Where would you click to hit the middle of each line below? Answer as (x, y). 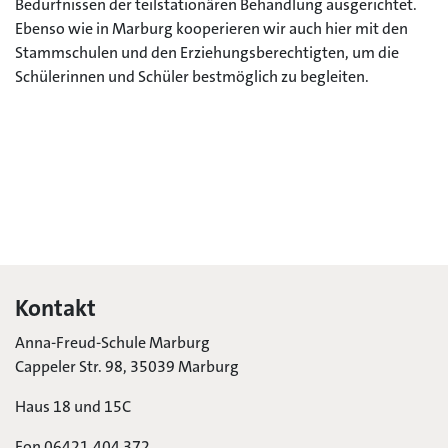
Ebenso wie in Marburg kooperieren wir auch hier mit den (211, 28)
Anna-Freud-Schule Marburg (112, 342)
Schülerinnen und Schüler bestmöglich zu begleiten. (192, 76)
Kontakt (55, 308)
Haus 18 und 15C (73, 406)
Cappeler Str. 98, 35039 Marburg (127, 366)
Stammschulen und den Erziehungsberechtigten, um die (207, 52)
